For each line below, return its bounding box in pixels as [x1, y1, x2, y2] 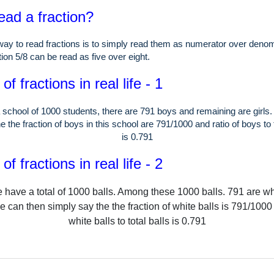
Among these [117, 187, 177, 198]
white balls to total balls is [68, 216, 179, 227]
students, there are [63, 106, 138, 117]
